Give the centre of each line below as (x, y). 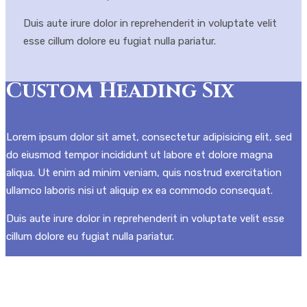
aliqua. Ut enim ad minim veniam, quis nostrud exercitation (144, 173)
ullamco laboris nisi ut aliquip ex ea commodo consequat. (139, 191)
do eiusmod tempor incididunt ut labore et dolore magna (139, 155)
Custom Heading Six (120, 91)
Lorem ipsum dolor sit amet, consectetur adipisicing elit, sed (149, 137)
